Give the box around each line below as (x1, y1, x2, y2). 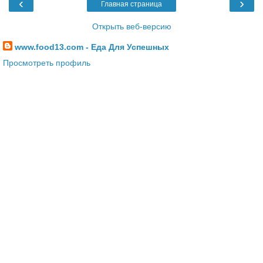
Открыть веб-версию (92, 21, 171, 31)
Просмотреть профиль (3, 58, 90, 68)
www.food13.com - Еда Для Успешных (15, 42, 169, 52)
